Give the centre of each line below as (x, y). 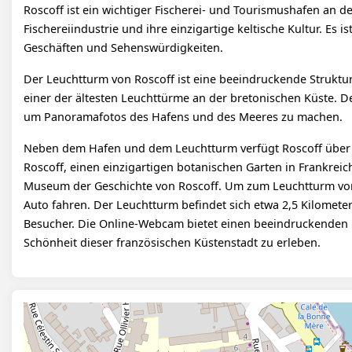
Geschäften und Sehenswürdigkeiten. (123, 47)
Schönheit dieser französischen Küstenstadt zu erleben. (172, 242)
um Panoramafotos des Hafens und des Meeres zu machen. (183, 116)
